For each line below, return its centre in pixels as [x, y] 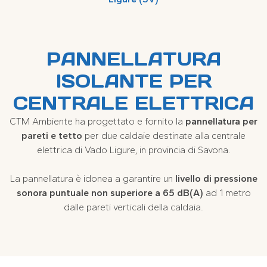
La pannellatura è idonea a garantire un [92, 179]
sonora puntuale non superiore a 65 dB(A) [110, 193]
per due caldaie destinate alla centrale [164, 136]
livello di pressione [216, 179]
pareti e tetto [52, 136]
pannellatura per [221, 122]
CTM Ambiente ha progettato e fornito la [97, 122]
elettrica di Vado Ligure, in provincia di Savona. [133, 150]
